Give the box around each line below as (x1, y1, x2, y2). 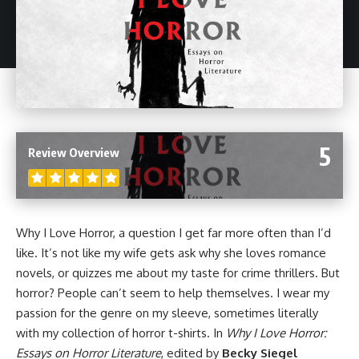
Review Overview (28, 144, 119, 159)
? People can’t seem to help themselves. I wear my (49, 284, 329, 301)
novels (16, 264, 52, 280)
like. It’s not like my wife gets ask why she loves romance (16, 244, 326, 260)
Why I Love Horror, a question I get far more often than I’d (16, 224, 331, 240)
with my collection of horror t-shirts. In (16, 325, 226, 341)
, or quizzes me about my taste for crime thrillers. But (52, 264, 340, 280)
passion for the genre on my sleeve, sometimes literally (16, 305, 318, 321)
